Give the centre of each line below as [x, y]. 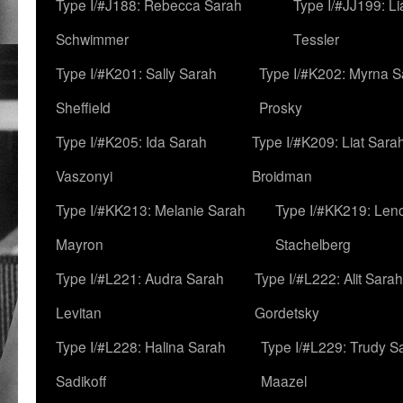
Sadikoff [81, 381]
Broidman [282, 175]
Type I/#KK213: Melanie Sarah [151, 210]
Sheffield [83, 107]
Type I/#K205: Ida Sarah [131, 141]
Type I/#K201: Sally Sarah [136, 73]
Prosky [281, 107]
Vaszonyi [84, 175]
